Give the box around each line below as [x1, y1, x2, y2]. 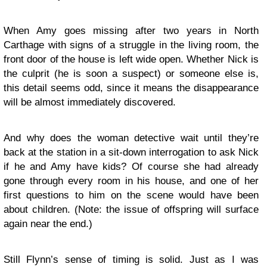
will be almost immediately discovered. [4, 97, 176, 108]
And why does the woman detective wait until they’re [4, 132, 259, 144]
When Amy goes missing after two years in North [4, 25, 259, 36]
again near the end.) [4, 218, 92, 229]
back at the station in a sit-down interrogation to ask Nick [4, 147, 259, 158]
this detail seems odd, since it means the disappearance [4, 82, 259, 94]
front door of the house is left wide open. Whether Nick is [4, 54, 259, 65]
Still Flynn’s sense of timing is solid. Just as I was [4, 254, 259, 265]
